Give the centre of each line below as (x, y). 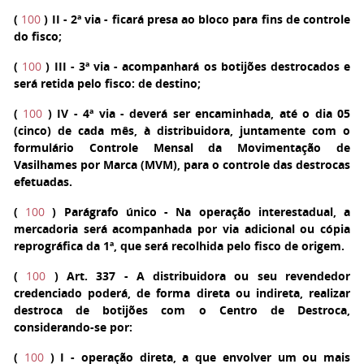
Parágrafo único (110, 212)
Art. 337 (91, 276)
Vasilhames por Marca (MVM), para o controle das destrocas (182, 165)
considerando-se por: (73, 327)
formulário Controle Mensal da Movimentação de (182, 147)
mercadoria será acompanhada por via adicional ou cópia (182, 229)
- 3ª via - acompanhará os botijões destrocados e (208, 66)
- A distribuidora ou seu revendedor (233, 276)
